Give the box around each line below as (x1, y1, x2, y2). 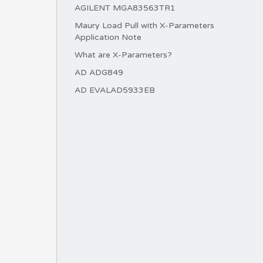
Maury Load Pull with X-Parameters (75, 21, 214, 31)
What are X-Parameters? (75, 50, 172, 60)
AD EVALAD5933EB (75, 85, 155, 95)
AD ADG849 (75, 68, 123, 77)
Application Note (75, 32, 141, 42)
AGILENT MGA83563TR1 (75, 3, 176, 13)
